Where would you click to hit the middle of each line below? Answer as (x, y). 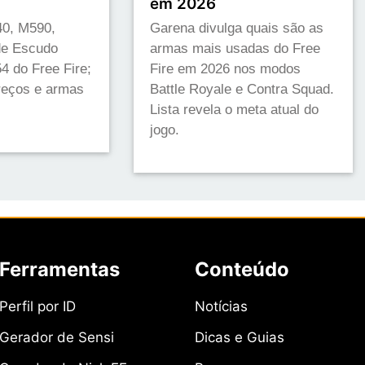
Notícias (221, 307)
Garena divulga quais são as (237, 29)
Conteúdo (242, 270)
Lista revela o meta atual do (235, 110)
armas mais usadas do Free (235, 49)
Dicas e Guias (240, 338)
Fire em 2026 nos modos (226, 69)
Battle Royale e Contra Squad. (242, 90)
